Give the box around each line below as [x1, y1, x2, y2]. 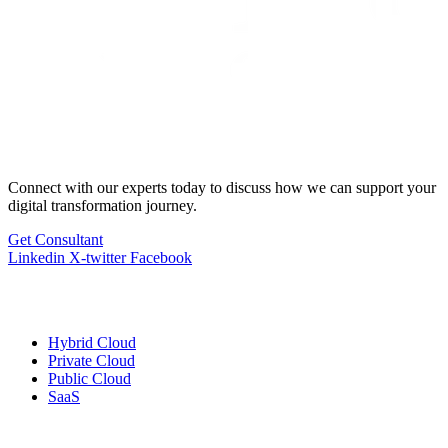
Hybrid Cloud [48, 334, 136, 352]
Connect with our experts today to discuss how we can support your [8, 179, 436, 197]
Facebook [130, 249, 192, 267]
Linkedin [8, 249, 65, 267]
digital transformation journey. [8, 197, 197, 215]
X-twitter [69, 249, 126, 267]
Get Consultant [8, 231, 103, 249]
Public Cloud [48, 370, 131, 388]
